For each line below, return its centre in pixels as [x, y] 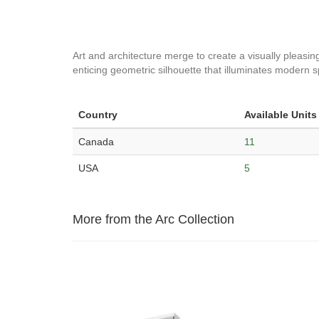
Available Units [281, 115]
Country [98, 115]
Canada [96, 142]
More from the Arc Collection [153, 219]
